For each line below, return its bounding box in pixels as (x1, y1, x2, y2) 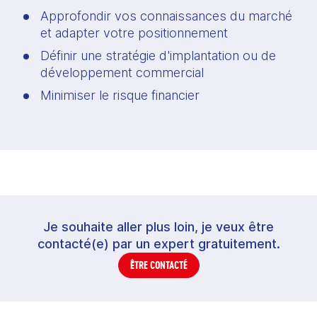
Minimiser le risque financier (40, 87, 200, 103)
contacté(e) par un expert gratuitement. (37, 236, 280, 251)
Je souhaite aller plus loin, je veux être (43, 219, 274, 234)
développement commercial (40, 64, 204, 80)
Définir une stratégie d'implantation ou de (40, 47, 276, 63)
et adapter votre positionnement (40, 25, 231, 40)
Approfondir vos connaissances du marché (40, 8, 292, 23)
